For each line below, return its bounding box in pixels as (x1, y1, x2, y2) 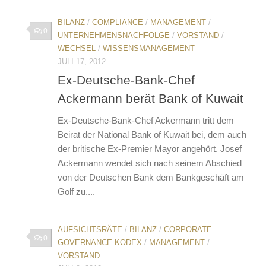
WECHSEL (58, 43, 96, 53)
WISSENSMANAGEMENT (103, 43, 195, 53)
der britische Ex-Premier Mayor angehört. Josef (58, 143, 242, 154)
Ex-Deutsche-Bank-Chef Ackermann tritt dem (58, 115, 234, 125)
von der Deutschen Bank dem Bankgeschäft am (58, 172, 244, 182)
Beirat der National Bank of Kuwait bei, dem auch (58, 129, 246, 140)
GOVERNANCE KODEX (58, 237, 142, 247)
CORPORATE (164, 224, 212, 234)
